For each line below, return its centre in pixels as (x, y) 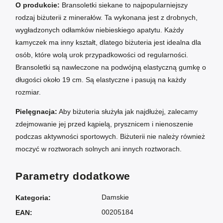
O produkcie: (38, 5)
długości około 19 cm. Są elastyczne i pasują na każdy (101, 80)
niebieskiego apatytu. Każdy (140, 30)
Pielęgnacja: (36, 112)
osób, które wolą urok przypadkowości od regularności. (102, 55)
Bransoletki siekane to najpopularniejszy (124, 5)
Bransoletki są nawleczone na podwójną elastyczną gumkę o (111, 67)
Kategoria (32, 198)
